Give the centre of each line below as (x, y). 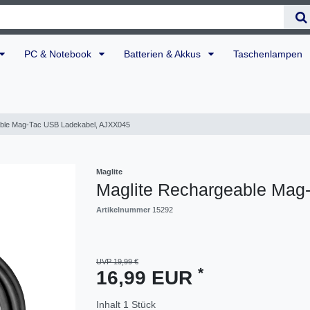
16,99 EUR (147, 278)
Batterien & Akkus (164, 54)
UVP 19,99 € (117, 262)
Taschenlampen (269, 54)
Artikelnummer (124, 210)
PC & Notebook (59, 54)
